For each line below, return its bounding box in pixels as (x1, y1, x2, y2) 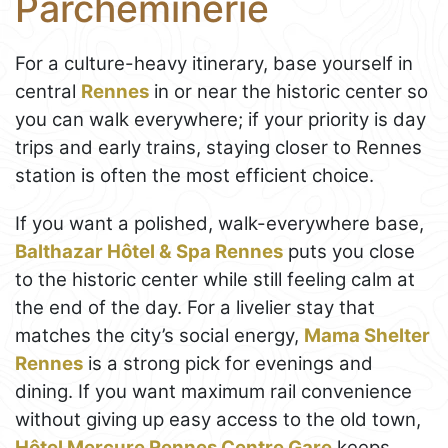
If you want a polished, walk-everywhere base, (15, 211, 424, 235)
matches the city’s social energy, (15, 323, 304, 347)
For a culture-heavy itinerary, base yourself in (15, 51, 413, 75)
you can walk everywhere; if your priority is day (15, 107, 426, 131)
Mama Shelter (304, 323, 430, 347)
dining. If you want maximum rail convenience (15, 379, 412, 403)
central (15, 79, 81, 103)
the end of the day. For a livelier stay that (15, 295, 375, 319)
